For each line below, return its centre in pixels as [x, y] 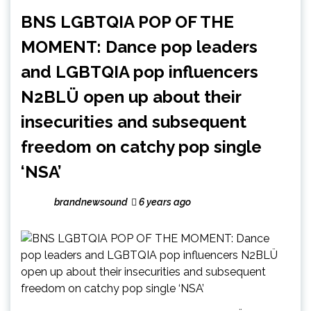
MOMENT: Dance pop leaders [139, 47]
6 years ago [164, 202]
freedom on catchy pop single [141, 146]
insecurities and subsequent [134, 121]
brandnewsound [91, 202]
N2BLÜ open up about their [131, 96]
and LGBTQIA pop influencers [140, 72]
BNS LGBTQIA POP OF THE [127, 22]
